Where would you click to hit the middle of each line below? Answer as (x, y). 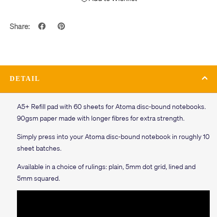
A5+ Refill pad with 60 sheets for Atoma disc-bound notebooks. (111, 106)
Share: (20, 26)
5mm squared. (39, 178)
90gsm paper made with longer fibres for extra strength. (101, 117)
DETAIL (25, 78)
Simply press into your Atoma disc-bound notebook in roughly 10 (113, 136)
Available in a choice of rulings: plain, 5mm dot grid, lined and (106, 166)
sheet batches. (39, 147)
